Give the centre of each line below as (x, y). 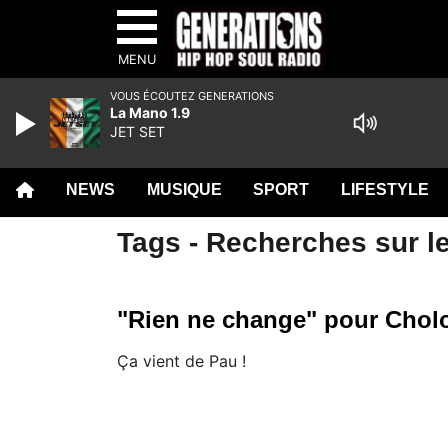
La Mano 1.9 (150, 112)
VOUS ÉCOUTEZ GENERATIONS (192, 96)
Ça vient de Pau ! (181, 361)
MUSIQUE (184, 189)
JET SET (137, 131)
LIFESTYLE (385, 189)
